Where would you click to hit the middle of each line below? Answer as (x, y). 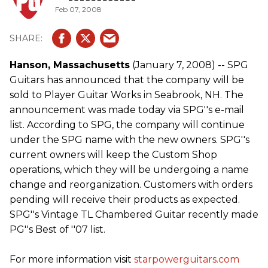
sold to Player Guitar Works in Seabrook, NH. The (127, 95)
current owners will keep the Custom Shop (113, 155)
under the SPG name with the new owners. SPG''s (130, 140)
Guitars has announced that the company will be (127, 80)
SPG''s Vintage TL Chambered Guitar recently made (134, 214)
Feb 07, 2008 (78, 9)
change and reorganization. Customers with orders (131, 185)
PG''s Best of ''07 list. (57, 229)
